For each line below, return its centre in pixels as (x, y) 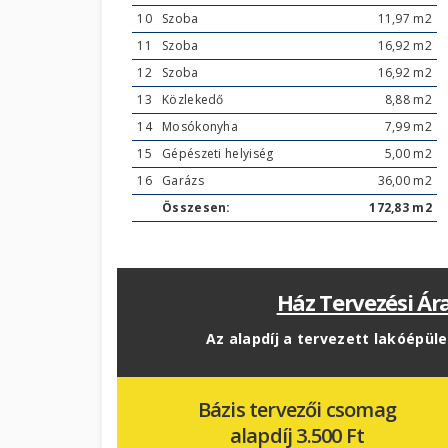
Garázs (185, 181)
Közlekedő (194, 100)
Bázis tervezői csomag (297, 410)
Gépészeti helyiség (218, 154)
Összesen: (198, 208)
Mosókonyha (202, 127)
